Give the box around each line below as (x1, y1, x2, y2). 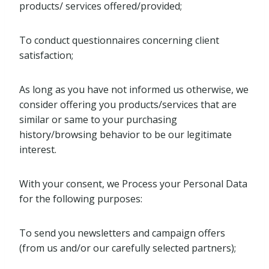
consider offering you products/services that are (19, 98, 237, 111)
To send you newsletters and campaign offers (19, 226, 225, 240)
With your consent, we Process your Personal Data (19, 177, 247, 190)
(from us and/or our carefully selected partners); (19, 241, 236, 255)
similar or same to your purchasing (19, 113, 177, 126)
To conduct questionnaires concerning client (19, 34, 219, 47)
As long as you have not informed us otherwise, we (19, 83, 249, 96)
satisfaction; (19, 49, 73, 62)
